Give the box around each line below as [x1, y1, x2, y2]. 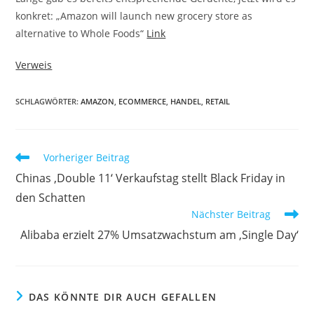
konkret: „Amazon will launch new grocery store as [15, 9, 253, 22]
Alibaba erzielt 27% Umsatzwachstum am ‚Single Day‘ [20, 227, 299, 243]
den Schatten [15, 190, 86, 205]
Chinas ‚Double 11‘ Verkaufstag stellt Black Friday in [15, 170, 286, 186]
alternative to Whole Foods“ [15, 27, 147, 40]
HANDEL [170, 96, 202, 107]
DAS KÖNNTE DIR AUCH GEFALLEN [28, 290, 217, 303]
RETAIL [205, 96, 231, 107]
